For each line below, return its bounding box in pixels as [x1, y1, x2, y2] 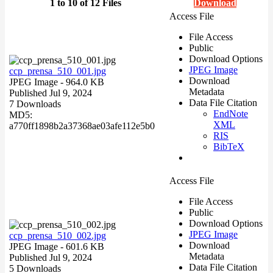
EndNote [213, 108, 248, 119]
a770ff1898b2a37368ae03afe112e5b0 [9, 120, 155, 131]
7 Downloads [9, 98, 61, 109]
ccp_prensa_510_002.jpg [9, 230, 106, 241]
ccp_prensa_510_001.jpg [9, 65, 106, 76]
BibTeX [213, 141, 244, 152]
